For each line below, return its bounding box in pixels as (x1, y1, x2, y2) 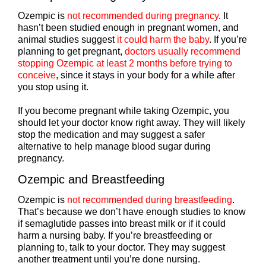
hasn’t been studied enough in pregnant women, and (18, 23, 239, 33)
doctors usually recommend (125, 46, 240, 57)
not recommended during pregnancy (65, 11, 218, 21)
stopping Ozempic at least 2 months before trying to (18, 58, 232, 69)
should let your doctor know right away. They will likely (18, 118, 245, 128)
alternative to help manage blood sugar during (18, 141, 211, 152)
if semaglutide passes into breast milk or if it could (18, 218, 226, 229)
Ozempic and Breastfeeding (18, 173, 164, 186)
